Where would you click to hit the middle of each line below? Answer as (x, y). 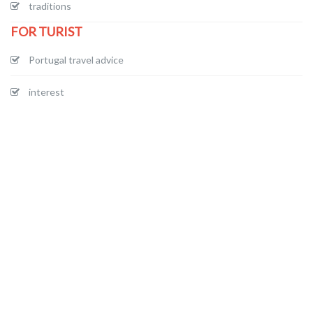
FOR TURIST (46, 31)
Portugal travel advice (76, 59)
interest (46, 92)
